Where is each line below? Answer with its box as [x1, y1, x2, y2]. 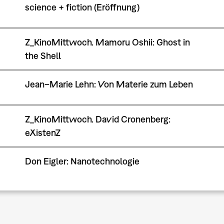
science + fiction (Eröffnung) [24, 1, 139, 12]
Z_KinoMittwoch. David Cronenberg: [24, 113, 170, 124]
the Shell [24, 50, 61, 61]
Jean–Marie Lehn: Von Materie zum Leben [24, 78, 193, 89]
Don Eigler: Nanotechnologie [24, 155, 139, 166]
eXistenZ [24, 127, 60, 138]
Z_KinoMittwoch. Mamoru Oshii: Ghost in [24, 37, 190, 48]
